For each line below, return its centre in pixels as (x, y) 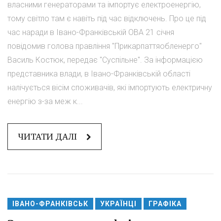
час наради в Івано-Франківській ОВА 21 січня (91, 33)
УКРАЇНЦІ (118, 204)
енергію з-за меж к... (45, 102)
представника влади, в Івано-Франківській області (99, 74)
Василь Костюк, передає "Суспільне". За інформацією (105, 60)
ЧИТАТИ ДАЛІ (48, 137)
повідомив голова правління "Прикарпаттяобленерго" (105, 46)
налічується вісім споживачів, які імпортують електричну (110, 88)
